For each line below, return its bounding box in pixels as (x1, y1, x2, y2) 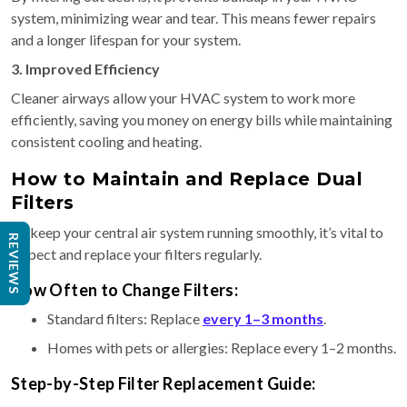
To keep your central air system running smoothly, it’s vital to (11, 223, 383, 241)
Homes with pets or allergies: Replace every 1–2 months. (47, 338, 396, 356)
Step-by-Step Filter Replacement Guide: (11, 372, 316, 393)
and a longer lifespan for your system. (11, 30, 241, 48)
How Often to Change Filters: (11, 279, 239, 300)
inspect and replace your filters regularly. (11, 244, 262, 263)
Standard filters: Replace (47, 309, 200, 327)
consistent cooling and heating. (11, 132, 202, 150)
